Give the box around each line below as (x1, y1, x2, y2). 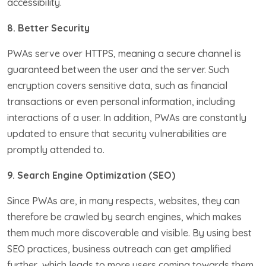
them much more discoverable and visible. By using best (7, 226, 252, 239)
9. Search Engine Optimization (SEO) (7, 169, 175, 181)
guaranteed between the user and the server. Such (7, 63, 229, 75)
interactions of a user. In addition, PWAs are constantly (7, 111, 246, 123)
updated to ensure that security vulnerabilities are (7, 127, 227, 140)
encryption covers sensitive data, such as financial (7, 79, 227, 91)
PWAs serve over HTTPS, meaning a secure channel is (7, 47, 241, 59)
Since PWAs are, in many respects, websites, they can (7, 194, 240, 207)
